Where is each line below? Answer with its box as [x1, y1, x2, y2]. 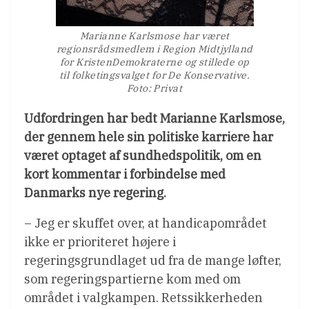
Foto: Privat [126, 81, 183, 94]
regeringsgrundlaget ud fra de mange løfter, [24, 252, 281, 268]
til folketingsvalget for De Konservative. [59, 68, 250, 81]
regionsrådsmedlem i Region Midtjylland [56, 42, 253, 55]
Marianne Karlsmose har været [79, 29, 230, 42]
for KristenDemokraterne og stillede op [59, 55, 250, 68]
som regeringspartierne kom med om [24, 270, 241, 287]
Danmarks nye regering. [24, 184, 166, 201]
